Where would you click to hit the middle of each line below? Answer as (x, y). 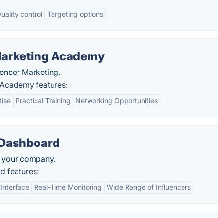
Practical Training (43, 100)
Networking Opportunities (117, 100)
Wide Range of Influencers (149, 187)
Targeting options (75, 14)
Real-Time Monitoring (68, 187)
